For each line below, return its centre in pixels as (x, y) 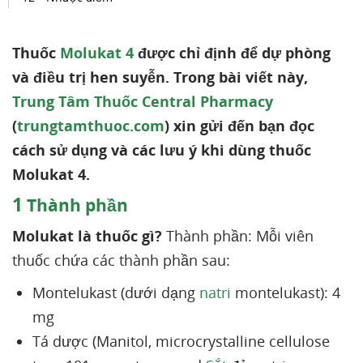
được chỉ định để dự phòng (232, 53)
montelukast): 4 (286, 293)
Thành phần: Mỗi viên (238, 236)
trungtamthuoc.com (91, 126)
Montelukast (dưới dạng (116, 293)
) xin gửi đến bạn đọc (239, 126)
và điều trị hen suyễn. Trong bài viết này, (160, 77)
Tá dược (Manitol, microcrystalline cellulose (181, 341)
